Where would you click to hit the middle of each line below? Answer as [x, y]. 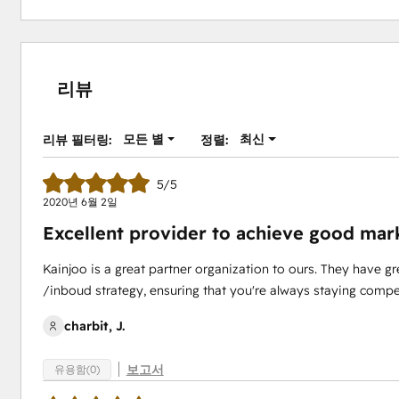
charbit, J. [94, 326]
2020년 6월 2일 [80, 202]
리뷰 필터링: [77, 140]
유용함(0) [77, 370]
